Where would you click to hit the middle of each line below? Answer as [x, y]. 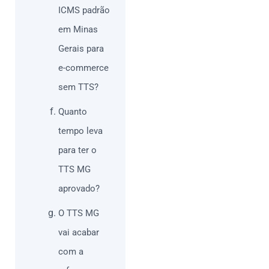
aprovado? [79, 189]
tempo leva [80, 131]
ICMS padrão [84, 11]
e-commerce [83, 68]
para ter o [77, 150]
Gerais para [81, 49]
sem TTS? [78, 87]
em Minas [78, 30]
